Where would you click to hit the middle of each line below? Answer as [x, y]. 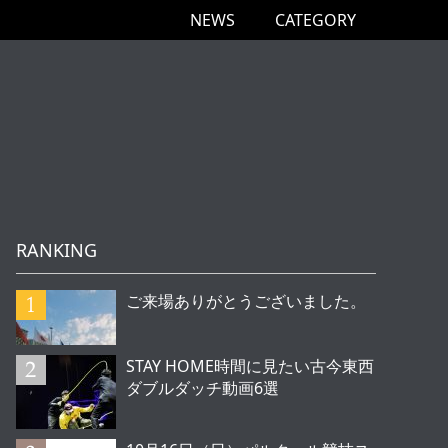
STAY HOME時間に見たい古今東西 [250, 366]
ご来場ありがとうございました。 [246, 301]
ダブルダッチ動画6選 [202, 388]
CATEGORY [315, 20]
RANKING [56, 250]
